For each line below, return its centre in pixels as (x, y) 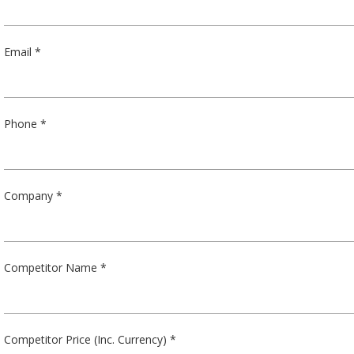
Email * (23, 52)
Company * (34, 196)
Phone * (26, 124)
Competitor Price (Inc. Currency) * (90, 339)
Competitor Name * (56, 267)
